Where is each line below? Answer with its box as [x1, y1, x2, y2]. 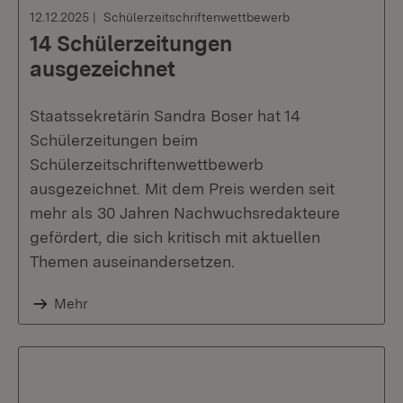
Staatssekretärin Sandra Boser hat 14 [30, 106, 300, 125]
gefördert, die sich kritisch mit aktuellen [30, 228, 320, 246]
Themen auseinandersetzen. [30, 252, 235, 271]
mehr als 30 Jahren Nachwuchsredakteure [30, 203, 340, 222]
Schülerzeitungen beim [30, 130, 198, 149]
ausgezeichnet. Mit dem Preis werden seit [30, 179, 335, 198]
